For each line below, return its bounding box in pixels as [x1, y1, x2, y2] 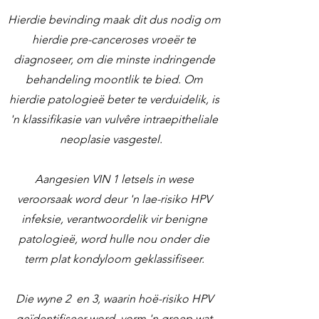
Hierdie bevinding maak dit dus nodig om [7, 13, 221, 26]
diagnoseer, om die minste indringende [13, 53, 215, 66]
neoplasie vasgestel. [60, 132, 162, 146]
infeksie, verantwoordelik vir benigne [21, 212, 207, 226]
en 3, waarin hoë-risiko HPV [75, 292, 213, 305]
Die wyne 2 [15, 292, 70, 305]
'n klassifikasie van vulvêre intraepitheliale [10, 113, 218, 126]
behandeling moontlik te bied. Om [25, 73, 203, 86]
